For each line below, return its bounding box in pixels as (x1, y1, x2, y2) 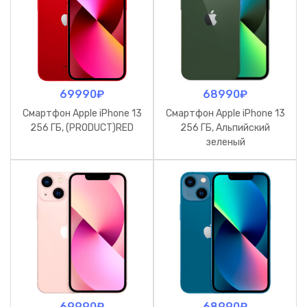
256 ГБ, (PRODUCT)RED (30, 121, 134, 134)
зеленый (205, 136, 245, 148)
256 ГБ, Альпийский (180, 121, 270, 134)
